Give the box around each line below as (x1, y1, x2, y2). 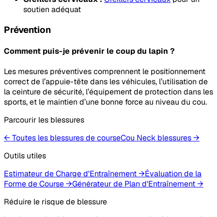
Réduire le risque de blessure (4, 197, 107, 207)
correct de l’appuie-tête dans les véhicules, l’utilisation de (4, 77, 208, 87)
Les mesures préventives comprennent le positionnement (4, 66, 205, 77)
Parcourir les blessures (4, 115, 84, 125)
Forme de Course (4, 179, 64, 189)
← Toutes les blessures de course (4, 133, 121, 143)
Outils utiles (4, 151, 46, 161)
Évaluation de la (145, 169, 201, 179)
